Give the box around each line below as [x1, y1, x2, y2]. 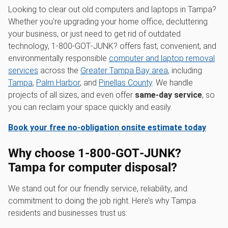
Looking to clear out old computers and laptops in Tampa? [8, 4, 216, 14]
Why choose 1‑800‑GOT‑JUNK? [8, 146, 181, 160]
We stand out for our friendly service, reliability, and [8, 183, 187, 193]
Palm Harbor [36, 77, 80, 88]
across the [38, 65, 80, 75]
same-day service [135, 90, 202, 100]
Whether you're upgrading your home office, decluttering [8, 16, 208, 26]
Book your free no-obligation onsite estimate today [8, 122, 206, 132]
